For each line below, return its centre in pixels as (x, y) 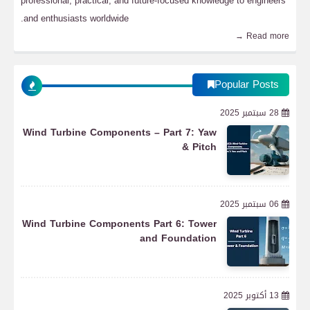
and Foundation (178, 238)
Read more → (268, 36)
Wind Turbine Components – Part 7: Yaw (120, 133)
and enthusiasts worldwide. (76, 18)
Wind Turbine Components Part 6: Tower (119, 224)
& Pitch (199, 147)
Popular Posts (247, 84)
